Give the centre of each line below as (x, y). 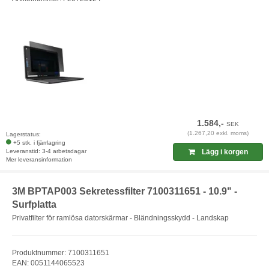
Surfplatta (34, 205)
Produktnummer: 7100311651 (61, 252)
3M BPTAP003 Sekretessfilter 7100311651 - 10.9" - (125, 192)
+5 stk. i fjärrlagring (39, 143)
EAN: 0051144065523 (48, 263)
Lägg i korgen (224, 152)
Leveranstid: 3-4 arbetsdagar (46, 151)
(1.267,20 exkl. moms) (218, 133)
